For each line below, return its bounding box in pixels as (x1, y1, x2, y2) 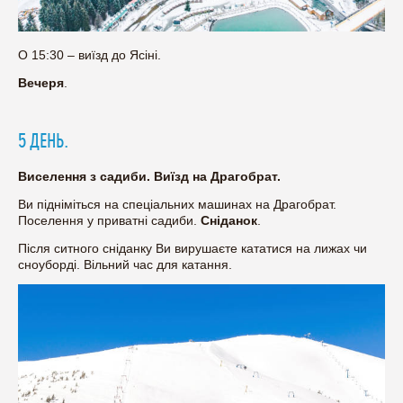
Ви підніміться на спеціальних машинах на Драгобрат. (18, 196, 336, 211)
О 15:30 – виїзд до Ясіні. (18, 47, 161, 62)
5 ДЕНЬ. (18, 128, 68, 154)
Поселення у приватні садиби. (18, 212, 201, 228)
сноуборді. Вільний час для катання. (18, 256, 232, 272)
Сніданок (201, 212, 257, 228)
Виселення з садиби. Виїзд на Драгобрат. (18, 168, 281, 184)
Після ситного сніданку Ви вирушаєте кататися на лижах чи (18, 240, 367, 255)
